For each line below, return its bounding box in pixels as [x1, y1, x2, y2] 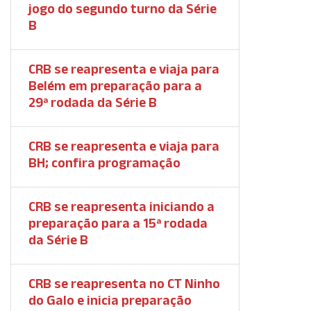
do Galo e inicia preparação [28, 292, 192, 308]
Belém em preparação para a [28, 78, 202, 93]
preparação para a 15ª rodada [28, 215, 208, 230]
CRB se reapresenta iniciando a [28, 199, 215, 214]
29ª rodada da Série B [28, 94, 157, 110]
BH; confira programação [28, 155, 180, 170]
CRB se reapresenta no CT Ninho [28, 276, 220, 291]
